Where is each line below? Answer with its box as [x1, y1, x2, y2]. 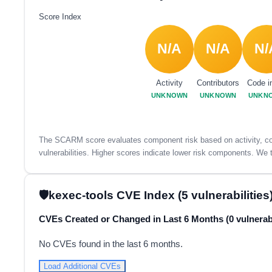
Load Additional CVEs [43, 261, 121, 271]
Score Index [38, 12, 81, 21]
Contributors [197, 78, 240, 88]
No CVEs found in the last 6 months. [38, 238, 183, 249]
